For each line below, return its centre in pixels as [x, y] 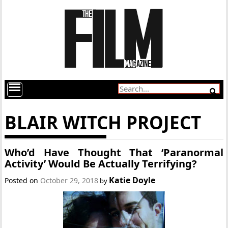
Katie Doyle [132, 180]
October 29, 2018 [69, 180]
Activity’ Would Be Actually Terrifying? [101, 164]
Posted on [23, 180]
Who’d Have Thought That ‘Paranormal [114, 152]
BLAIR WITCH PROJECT [103, 122]
